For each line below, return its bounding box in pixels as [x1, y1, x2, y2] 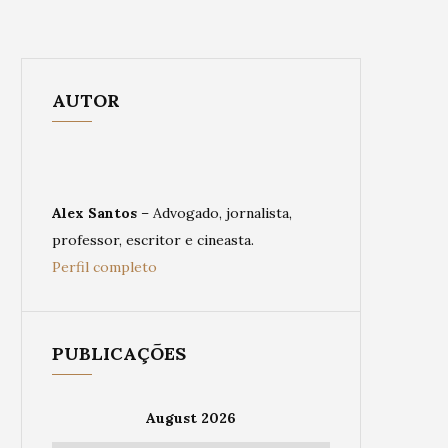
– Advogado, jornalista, [137, 204, 292, 222]
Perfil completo [52, 258, 157, 276]
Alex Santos [52, 204, 137, 222]
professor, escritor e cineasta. [52, 231, 254, 249]
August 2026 [146, 409, 236, 427]
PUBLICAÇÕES [52, 342, 186, 365]
